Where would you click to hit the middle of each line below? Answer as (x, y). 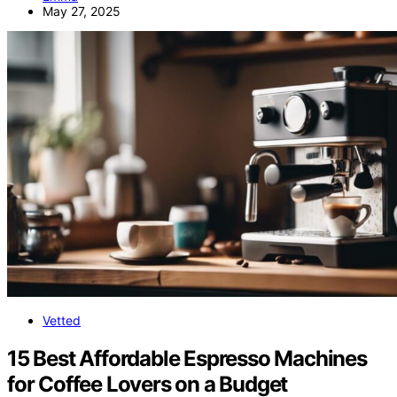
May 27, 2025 (82, 11)
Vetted (62, 320)
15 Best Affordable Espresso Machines (187, 358)
